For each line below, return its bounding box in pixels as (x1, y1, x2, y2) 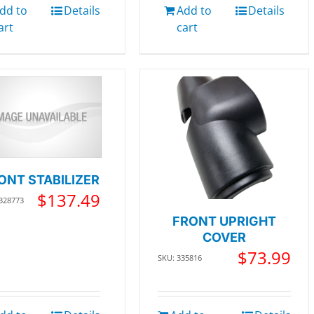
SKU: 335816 (157, 252, 202, 263)
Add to (176, 2, 212, 18)
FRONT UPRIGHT (172, 213, 276, 228)
